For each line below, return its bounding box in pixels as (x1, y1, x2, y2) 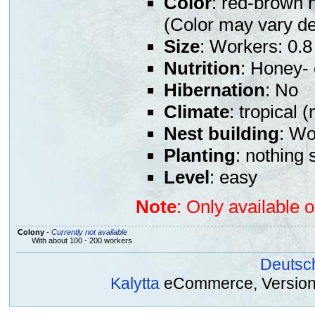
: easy (209, 167, 257, 188)
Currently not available (51, 227, 127, 236)
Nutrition (163, 58, 240, 79)
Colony (17, 227, 44, 236)
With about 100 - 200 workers (31, 236, 132, 245)
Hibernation (163, 79, 265, 101)
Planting (163, 145, 236, 167)
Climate (163, 101, 229, 123)
